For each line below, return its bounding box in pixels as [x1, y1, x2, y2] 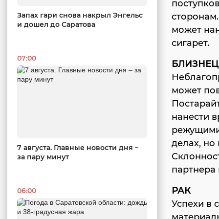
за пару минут [17, 153, 69, 162]
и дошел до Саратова [17, 20, 95, 29]
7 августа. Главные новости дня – [17, 143, 138, 153]
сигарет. [172, 38, 209, 48]
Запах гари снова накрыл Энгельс [17, 10, 143, 20]
